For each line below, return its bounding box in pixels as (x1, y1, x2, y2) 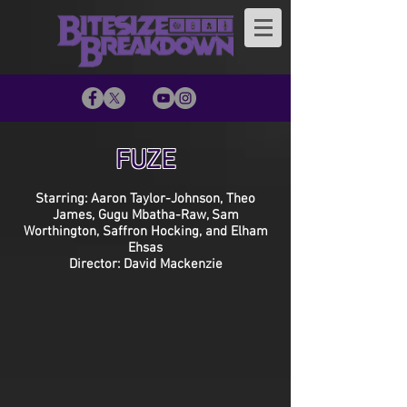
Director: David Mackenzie (68, 256, 223, 273)
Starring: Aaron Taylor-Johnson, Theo (35, 191, 255, 207)
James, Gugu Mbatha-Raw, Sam (52, 207, 239, 223)
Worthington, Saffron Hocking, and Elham (23, 223, 268, 240)
